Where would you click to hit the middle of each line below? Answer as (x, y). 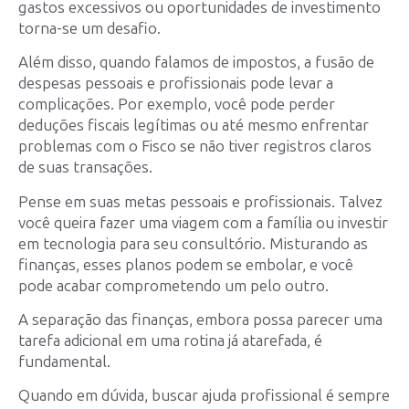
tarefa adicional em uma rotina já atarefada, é (170, 340)
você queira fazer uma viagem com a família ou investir (203, 222)
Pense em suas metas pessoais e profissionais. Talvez (200, 201)
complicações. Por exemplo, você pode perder (177, 105)
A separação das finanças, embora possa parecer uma (200, 319)
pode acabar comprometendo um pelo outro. (173, 285)
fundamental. (66, 361)
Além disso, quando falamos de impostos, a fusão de (196, 63)
